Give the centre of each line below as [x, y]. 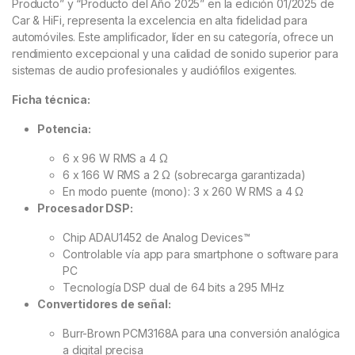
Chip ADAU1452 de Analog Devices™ [157, 238]
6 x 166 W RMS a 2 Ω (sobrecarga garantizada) [184, 175]
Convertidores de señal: [104, 304]
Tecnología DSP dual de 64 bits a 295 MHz [174, 288]
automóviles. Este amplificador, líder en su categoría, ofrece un [173, 37]
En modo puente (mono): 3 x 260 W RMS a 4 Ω [183, 192]
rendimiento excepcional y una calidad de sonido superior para [175, 54]
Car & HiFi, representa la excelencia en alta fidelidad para [160, 21]
